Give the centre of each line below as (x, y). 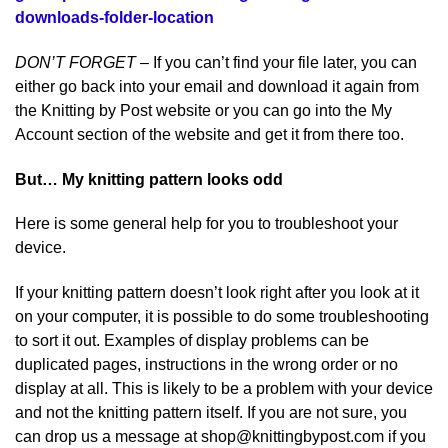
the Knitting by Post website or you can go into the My (203, 110)
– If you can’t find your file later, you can (276, 62)
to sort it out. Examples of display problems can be (192, 341)
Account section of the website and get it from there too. (209, 134)
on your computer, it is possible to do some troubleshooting (222, 317)
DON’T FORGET (75, 62)
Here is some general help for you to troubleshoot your (206, 224)
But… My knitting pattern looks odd (149, 179)
